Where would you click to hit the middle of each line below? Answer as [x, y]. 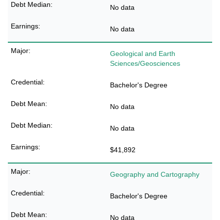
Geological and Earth [143, 54]
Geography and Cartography [155, 174]
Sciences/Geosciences [145, 63]
